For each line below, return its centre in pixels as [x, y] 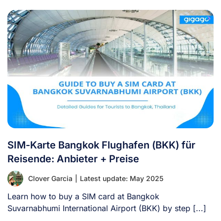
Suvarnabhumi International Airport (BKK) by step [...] [107, 208]
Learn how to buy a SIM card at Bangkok [83, 196]
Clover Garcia [50, 178]
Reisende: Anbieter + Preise [73, 159]
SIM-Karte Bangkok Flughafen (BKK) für [101, 145]
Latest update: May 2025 [122, 178]
